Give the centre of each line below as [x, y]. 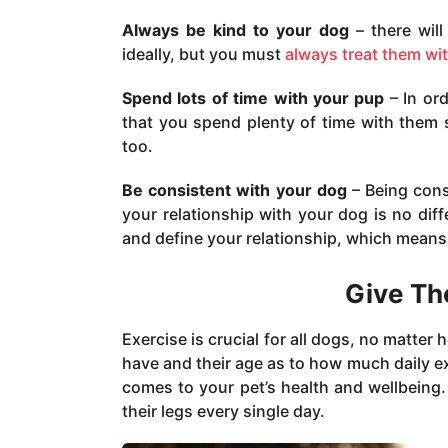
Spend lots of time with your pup [253, 98]
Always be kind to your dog [235, 30]
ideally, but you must [203, 54]
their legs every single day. [223, 411]
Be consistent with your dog [234, 190]
